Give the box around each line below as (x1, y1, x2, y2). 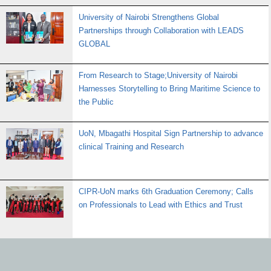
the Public (79, 97, 114, 106)
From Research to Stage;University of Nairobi (79, 71, 238, 80)
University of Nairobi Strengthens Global (79, 13, 219, 22)
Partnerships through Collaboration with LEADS (79, 26, 244, 35)
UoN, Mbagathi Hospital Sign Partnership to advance (79, 129, 263, 138)
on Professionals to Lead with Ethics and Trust (79, 200, 243, 209)
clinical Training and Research (79, 142, 184, 151)
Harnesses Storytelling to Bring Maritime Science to (79, 84, 260, 93)
